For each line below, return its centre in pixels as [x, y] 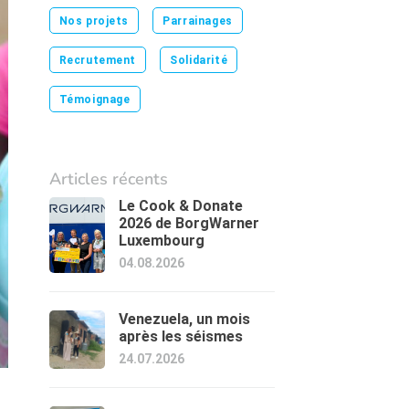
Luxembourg [162, 241]
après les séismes [181, 336]
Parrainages [198, 21]
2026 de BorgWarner [189, 223]
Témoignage [94, 100]
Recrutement [98, 60]
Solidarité [199, 60]
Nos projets [94, 21]
